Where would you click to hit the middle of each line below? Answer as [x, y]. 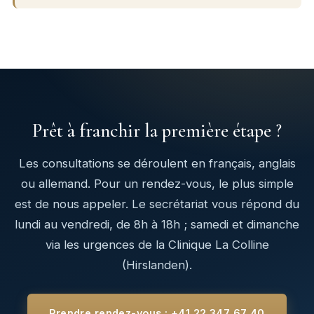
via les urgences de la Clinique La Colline [157, 245]
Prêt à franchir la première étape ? [157, 131]
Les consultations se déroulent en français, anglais [157, 164]
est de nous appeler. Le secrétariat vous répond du [157, 204]
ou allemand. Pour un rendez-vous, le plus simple [157, 184]
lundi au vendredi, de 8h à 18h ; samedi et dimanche [157, 225]
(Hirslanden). [157, 265]
